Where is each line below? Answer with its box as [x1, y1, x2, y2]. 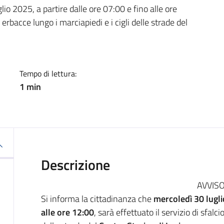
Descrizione [40, 153, 110, 175]
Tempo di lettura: [19, 67, 76, 79]
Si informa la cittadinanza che [40, 191, 153, 205]
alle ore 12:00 [40, 205, 94, 219]
